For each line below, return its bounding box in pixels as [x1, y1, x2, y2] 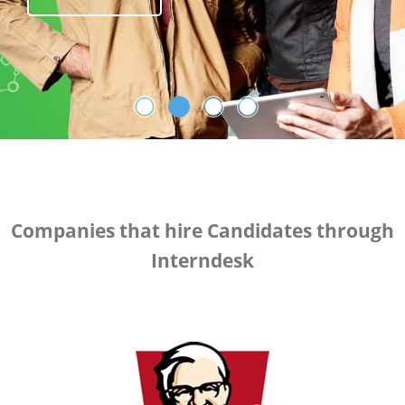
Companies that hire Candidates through [11, 218, 394, 243]
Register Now [52, 33, 158, 53]
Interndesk [151, 248, 254, 273]
